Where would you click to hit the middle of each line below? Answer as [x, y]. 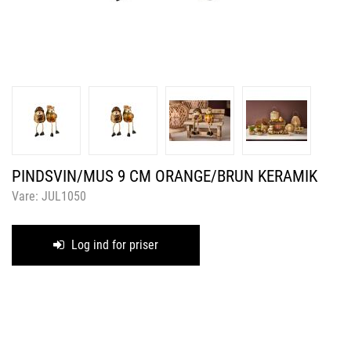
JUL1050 [64, 196]
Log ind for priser [113, 245]
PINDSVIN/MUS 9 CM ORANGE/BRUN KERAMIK [165, 176]
